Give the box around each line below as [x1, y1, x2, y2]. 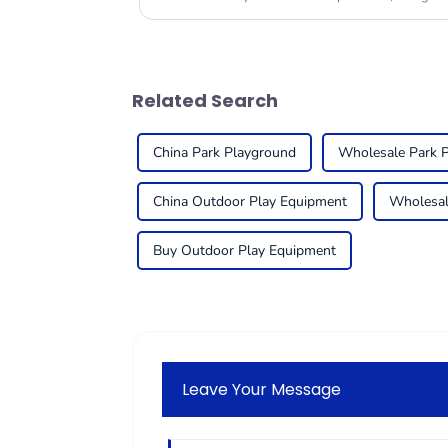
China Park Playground [153, 143, 296, 163]
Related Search [132, 88, 278, 114]
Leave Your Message [182, 377, 342, 401]
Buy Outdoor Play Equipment [153, 241, 336, 261]
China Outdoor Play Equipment [153, 192, 347, 212]
